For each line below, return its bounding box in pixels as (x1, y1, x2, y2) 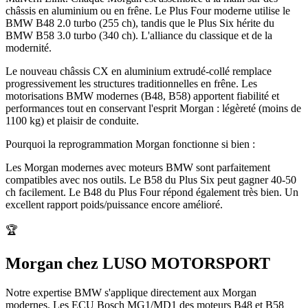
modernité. (5, 42, 52, 54)
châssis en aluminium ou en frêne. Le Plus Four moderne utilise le (5, 5, 290, 17)
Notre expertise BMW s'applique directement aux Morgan (5, 286, 256, 298)
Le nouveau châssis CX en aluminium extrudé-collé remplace (5, 65, 272, 78)
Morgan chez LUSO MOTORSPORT (5, 254, 270, 273)
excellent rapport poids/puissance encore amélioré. (5, 199, 223, 211)
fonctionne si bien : (170, 138, 255, 151)
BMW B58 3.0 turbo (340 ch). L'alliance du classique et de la (5, 30, 272, 42)
